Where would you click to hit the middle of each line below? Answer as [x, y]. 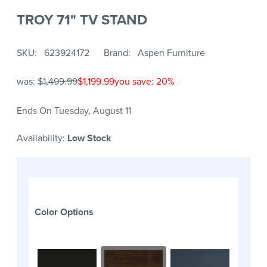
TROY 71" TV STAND [82, 19]
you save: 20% [145, 82]
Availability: [42, 138]
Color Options [64, 212]
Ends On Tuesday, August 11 [74, 111]
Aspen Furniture [171, 53]
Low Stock [89, 138]
